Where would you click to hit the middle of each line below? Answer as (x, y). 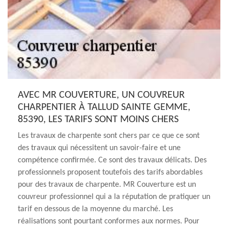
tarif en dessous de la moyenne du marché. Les (95, 209)
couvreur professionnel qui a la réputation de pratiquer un (114, 197)
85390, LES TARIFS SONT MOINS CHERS (98, 120)
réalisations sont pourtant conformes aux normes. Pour (109, 221)
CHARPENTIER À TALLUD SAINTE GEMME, (104, 107)
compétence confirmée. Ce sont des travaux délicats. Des (112, 160)
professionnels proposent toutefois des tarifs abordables (110, 173)
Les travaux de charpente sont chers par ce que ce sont (109, 136)
